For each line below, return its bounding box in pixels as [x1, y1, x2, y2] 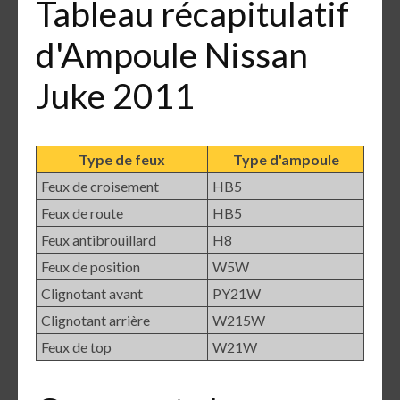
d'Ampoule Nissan [36, 33, 308, 76]
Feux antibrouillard [41, 230, 156, 248]
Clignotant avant [41, 284, 143, 302]
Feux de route [41, 204, 123, 221]
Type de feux [79, 150, 165, 168]
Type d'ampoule [232, 150, 339, 168]
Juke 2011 [36, 74, 195, 117]
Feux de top [41, 337, 112, 355]
